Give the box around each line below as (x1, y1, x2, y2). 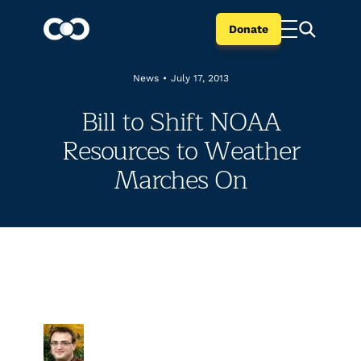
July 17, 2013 (170, 73, 229, 84)
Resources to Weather (61, 130, 300, 172)
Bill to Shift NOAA (81, 101, 280, 143)
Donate (229, 23, 268, 35)
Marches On (114, 159, 247, 201)
